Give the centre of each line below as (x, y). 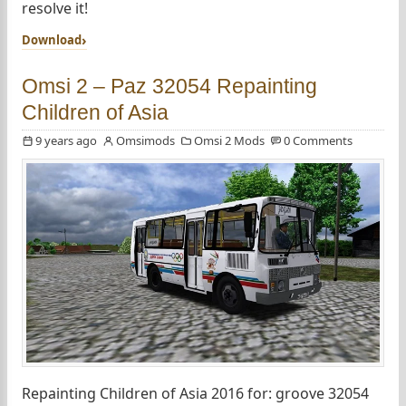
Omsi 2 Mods (229, 141)
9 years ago (66, 141)
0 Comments (318, 141)
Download (52, 40)
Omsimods (145, 141)
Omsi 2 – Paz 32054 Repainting (169, 87)
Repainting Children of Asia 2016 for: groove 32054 (195, 393)
